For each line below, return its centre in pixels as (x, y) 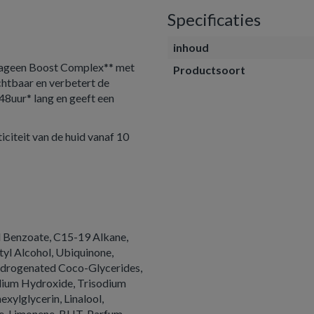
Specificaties (214, 19)
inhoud (191, 47)
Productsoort (209, 70)
